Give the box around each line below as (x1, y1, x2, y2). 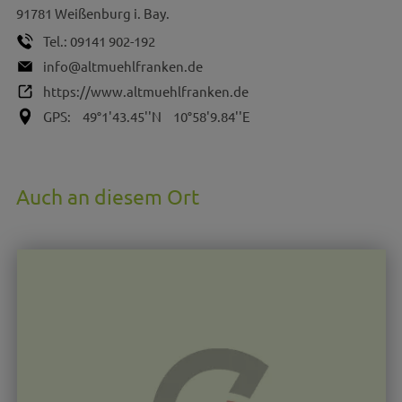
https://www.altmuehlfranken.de (42, 83, 249, 100)
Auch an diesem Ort (15, 183, 199, 209)
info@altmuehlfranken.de (42, 57, 203, 74)
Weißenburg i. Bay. (54, 4, 170, 22)
